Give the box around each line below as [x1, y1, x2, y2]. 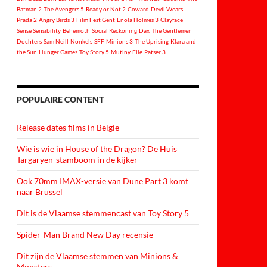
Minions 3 [106, 38, 133, 45]
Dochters [17, 38, 42, 45]
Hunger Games [39, 48, 77, 55]
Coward [128, 5, 149, 13]
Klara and [170, 38, 196, 45]
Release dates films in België [17, 122, 119, 132]
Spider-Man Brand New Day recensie [17, 229, 153, 240]
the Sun [17, 48, 37, 55]
